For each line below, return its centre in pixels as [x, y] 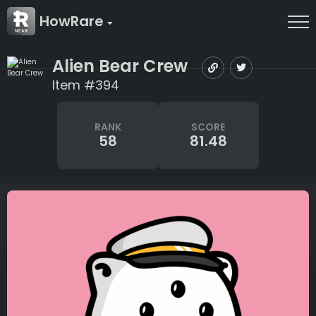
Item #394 [86, 85]
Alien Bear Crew [120, 66]
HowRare [73, 21]
